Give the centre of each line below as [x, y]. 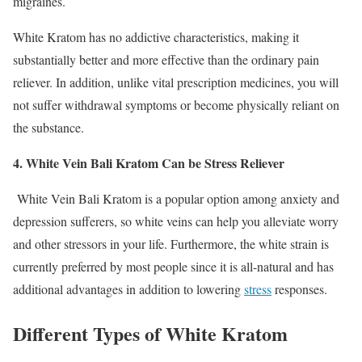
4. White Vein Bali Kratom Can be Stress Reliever [149, 162]
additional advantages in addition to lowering [128, 288]
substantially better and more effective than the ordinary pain [166, 59]
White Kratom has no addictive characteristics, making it [156, 36]
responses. [299, 288]
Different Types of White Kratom [150, 333]
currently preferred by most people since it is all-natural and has [173, 266]
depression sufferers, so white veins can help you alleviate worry [176, 221]
